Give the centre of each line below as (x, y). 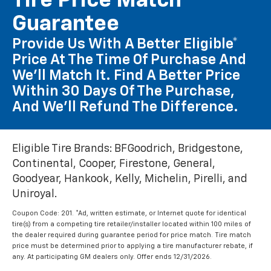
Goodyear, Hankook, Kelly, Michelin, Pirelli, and (130, 179)
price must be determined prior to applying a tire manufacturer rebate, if (132, 246)
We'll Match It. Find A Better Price (126, 76)
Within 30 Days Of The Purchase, (123, 92)
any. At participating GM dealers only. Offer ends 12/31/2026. (112, 257)
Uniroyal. (34, 194)
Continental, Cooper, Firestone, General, (114, 164)
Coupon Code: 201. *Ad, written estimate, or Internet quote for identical (129, 214)
